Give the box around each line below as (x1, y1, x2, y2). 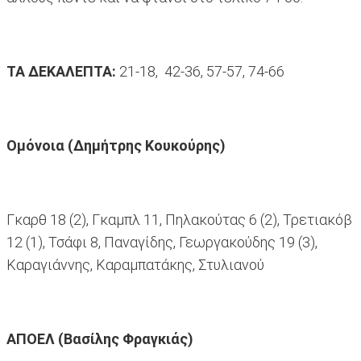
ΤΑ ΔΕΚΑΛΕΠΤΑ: (6, 63, 119, 81)
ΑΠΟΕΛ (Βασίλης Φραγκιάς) (6, 330, 193, 348)
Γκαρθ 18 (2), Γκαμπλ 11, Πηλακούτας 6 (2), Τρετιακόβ (6, 211, 352, 229)
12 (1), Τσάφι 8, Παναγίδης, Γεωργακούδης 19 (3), (6, 234, 317, 251)
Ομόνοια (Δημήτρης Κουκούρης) (6, 137, 226, 155)
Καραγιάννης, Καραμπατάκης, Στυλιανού (6, 256, 264, 274)
